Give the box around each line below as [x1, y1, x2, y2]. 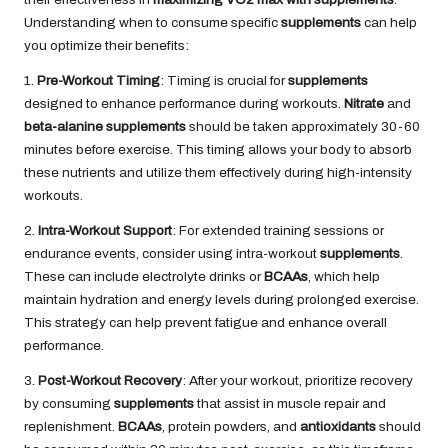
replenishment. [24, 419, 118, 435]
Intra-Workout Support [38, 223, 172, 239]
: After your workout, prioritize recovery [182, 373, 413, 389]
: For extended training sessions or [172, 223, 384, 239]
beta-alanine [24, 119, 103, 135]
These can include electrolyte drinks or [24, 269, 264, 285]
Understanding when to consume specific [24, 15, 281, 31]
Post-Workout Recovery [38, 373, 182, 389]
